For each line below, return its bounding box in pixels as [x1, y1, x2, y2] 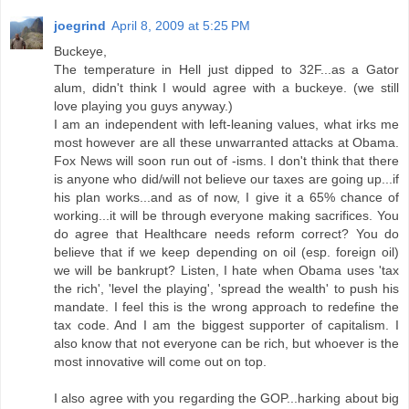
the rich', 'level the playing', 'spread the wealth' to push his [54, 281, 399, 297]
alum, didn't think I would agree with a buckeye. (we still [54, 80, 399, 96]
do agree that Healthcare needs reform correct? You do [54, 226, 399, 242]
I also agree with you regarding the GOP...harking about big [54, 391, 399, 406]
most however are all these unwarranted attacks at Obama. [54, 135, 399, 151]
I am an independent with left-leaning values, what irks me [54, 117, 399, 132]
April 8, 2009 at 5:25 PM [111, 18, 250, 34]
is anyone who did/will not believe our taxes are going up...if [54, 172, 399, 187]
